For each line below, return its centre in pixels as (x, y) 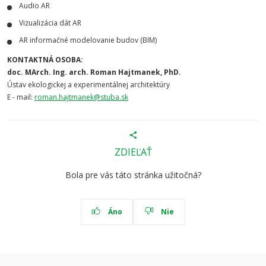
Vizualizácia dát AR (50, 23)
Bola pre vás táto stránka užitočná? (133, 175)
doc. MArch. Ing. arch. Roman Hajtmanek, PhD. (94, 72)
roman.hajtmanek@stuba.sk (81, 97)
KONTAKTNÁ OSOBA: (45, 60)
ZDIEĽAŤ (133, 152)
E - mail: (21, 97)
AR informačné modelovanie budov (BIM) (88, 40)
